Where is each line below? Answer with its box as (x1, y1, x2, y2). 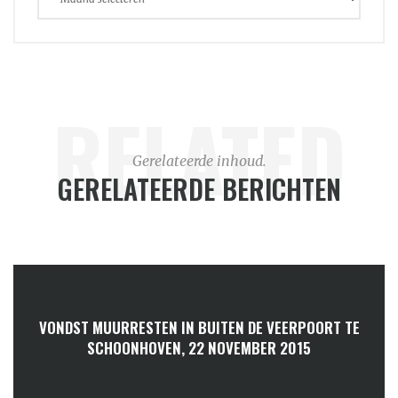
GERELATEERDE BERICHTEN (57, 168, 341, 209)
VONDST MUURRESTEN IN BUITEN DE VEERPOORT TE (38, 315, 360, 338)
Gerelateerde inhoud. (131, 151, 267, 170)
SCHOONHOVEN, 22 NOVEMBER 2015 (87, 336, 311, 359)
